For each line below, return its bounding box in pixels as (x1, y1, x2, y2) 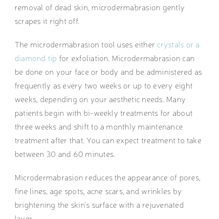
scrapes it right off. (14, 15, 82, 26)
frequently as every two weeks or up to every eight (14, 80, 193, 91)
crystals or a (157, 39, 200, 50)
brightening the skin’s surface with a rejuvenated (14, 199, 184, 210)
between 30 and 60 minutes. (14, 148, 117, 159)
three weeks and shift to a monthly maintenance (14, 121, 183, 132)
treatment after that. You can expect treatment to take (14, 134, 201, 146)
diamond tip (14, 52, 57, 64)
